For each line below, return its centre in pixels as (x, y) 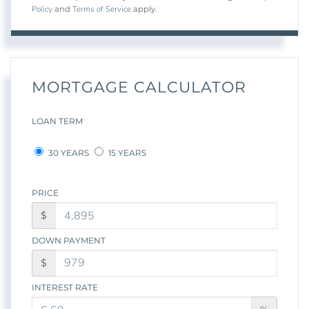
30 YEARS (68, 153)
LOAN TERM (57, 121)
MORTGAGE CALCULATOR (139, 88)
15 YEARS (126, 153)
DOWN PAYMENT (69, 240)
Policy (42, 9)
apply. (144, 9)
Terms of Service (102, 9)
